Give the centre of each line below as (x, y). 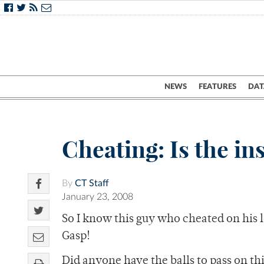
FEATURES (217, 87)
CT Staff (92, 184)
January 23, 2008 (98, 197)
